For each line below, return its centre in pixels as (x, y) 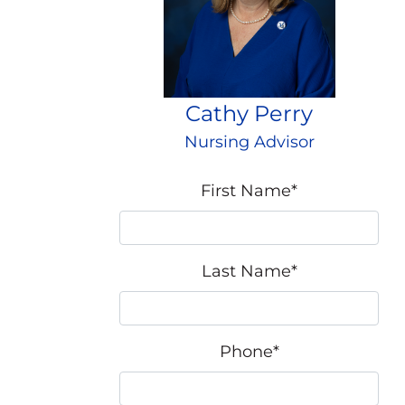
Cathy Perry (249, 113)
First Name (246, 190)
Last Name (246, 271)
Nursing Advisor (249, 141)
